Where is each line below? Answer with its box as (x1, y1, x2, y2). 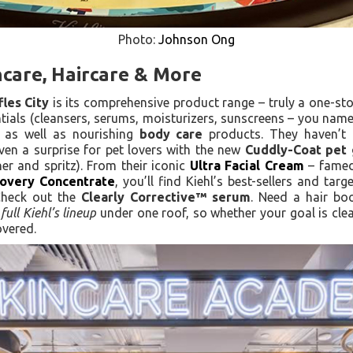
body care (139, 127, 203, 141)
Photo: (118, 32, 158, 46)
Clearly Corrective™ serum (81, 190, 251, 204)
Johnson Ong (158, 32, 235, 46)
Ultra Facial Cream (189, 158, 304, 173)
